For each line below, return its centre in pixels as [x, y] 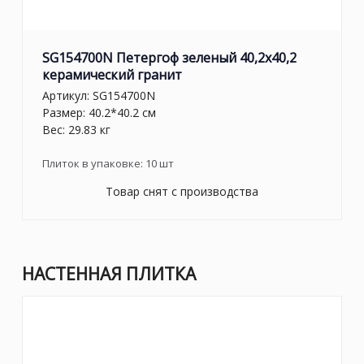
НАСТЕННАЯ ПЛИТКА [109, 273]
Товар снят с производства [182, 191]
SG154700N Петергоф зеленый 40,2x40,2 [169, 58]
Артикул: [67, 95]
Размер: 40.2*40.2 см [99, 112]
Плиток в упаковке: [94, 163]
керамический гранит [112, 75]
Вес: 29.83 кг [76, 129]
